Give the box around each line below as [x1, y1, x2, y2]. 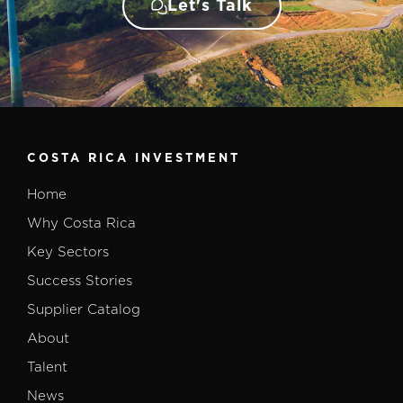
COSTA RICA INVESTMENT [27, 153, 240, 166]
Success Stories [27, 274, 132, 289]
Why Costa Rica [27, 217, 136, 231]
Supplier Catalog [27, 303, 140, 318]
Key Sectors [27, 246, 109, 260]
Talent [27, 361, 67, 375]
